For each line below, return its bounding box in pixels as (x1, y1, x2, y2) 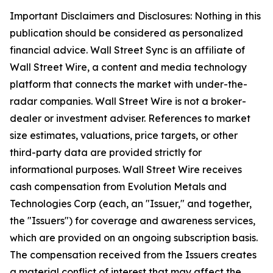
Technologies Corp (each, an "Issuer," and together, (10, 197, 252, 210)
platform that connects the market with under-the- (10, 78, 247, 91)
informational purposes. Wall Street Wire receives (10, 163, 242, 176)
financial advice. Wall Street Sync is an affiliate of (10, 44, 245, 57)
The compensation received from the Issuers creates (10, 249, 257, 261)
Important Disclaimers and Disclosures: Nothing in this (10, 10, 261, 23)
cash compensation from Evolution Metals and (10, 180, 227, 193)
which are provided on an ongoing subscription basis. (10, 232, 258, 244)
